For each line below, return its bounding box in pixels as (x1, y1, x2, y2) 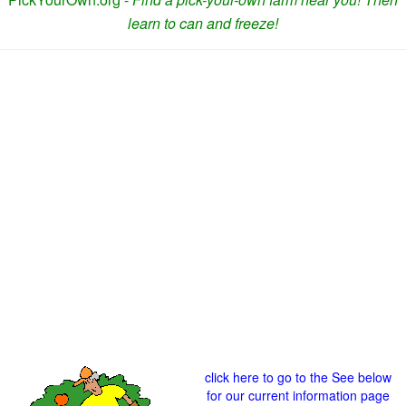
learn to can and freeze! (128, 13, 278, 34)
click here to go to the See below (205, 368, 391, 386)
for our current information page (207, 386, 390, 404)
